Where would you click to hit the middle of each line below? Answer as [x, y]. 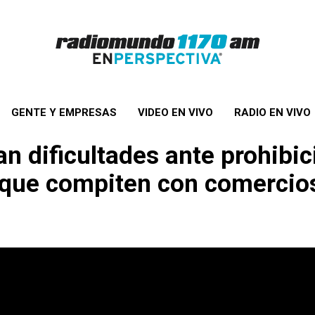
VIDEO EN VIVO [175, 112]
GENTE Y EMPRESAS [64, 112]
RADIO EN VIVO [272, 112]
